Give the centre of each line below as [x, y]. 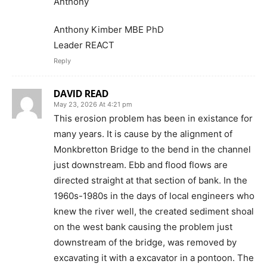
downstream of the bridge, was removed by [145, 242]
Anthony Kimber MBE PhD [109, 30]
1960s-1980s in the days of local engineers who [154, 196]
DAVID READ [81, 94]
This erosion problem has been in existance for [153, 118]
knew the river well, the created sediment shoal [154, 211]
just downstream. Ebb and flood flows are [141, 165]
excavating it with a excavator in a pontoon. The [154, 258]
